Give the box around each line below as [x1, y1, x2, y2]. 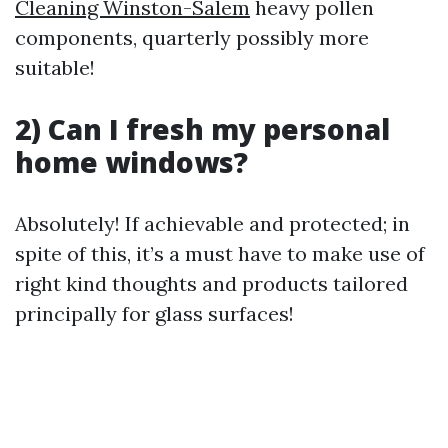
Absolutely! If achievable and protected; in [15, 211, 410, 236]
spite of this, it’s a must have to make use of [15, 241, 425, 266]
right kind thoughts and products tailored [15, 271, 408, 296]
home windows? [15, 143, 248, 181]
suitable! [15, 55, 95, 80]
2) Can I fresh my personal [15, 110, 390, 148]
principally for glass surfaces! [15, 301, 294, 326]
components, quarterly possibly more [15, 25, 369, 50]
